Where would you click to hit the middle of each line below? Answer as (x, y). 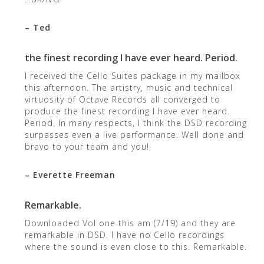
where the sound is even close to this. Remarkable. (136, 246)
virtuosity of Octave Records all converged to (122, 99)
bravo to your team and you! (87, 146)
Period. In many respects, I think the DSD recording (136, 123)
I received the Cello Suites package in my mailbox (132, 75)
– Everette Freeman (70, 174)
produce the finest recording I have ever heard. (127, 111)
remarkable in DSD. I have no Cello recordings (124, 235)
